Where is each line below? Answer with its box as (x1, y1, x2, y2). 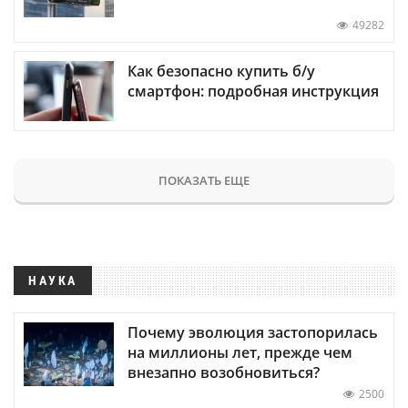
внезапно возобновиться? (127, 362, 320, 383)
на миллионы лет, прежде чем (127, 342, 352, 363)
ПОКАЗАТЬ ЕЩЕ (158, 172, 250, 189)
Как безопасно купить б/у (127, 61, 315, 82)
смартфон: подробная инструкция (127, 81, 379, 102)
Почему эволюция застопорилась (127, 322, 378, 343)
